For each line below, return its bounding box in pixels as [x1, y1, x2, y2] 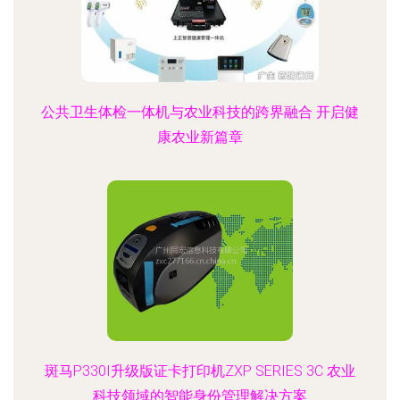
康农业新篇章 [157, 129, 243, 146]
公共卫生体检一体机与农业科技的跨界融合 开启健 [41, 104, 359, 121]
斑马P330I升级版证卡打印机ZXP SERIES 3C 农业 [45, 362, 355, 379]
